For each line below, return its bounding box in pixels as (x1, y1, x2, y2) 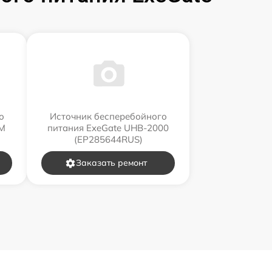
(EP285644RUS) (73, 134, 143, 146)
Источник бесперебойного (49, 110, 167, 123)
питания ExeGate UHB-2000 (47, 122, 169, 134)
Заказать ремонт (75, 157, 147, 169)
